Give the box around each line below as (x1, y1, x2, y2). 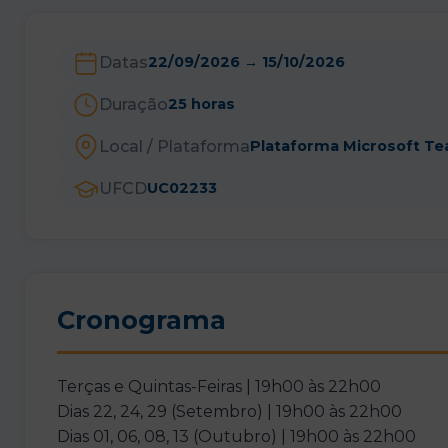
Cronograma (57, 304, 226, 336)
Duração (99, 95, 168, 115)
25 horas (168, 95, 235, 114)
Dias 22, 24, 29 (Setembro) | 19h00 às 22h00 (57, 402, 402, 422)
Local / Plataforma (99, 137, 250, 157)
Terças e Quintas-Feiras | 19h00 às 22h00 (57, 377, 381, 397)
